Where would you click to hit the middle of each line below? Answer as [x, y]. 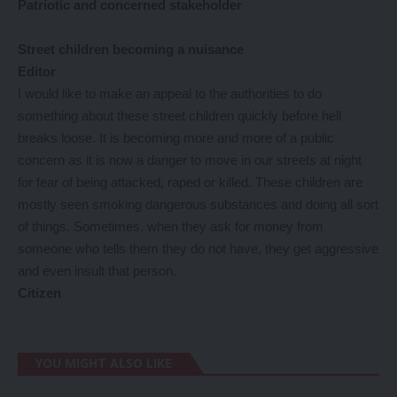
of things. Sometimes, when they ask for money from [171, 226]
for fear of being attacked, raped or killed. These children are [190, 182]
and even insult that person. [97, 271]
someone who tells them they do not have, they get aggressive [198, 249]
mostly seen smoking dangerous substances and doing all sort [198, 204]
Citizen [39, 293]
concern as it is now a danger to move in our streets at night [190, 160]
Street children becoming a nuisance [131, 49]
